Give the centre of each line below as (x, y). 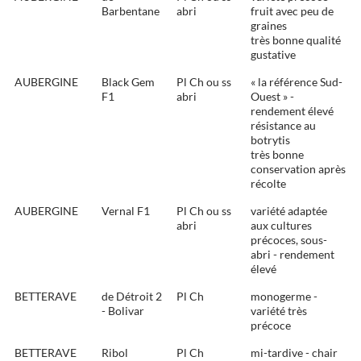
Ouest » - (272, 97)
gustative (273, 55)
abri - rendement (293, 255)
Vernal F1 (126, 211)
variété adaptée (289, 211)
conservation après (298, 169)
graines (269, 26)
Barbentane (131, 11)
